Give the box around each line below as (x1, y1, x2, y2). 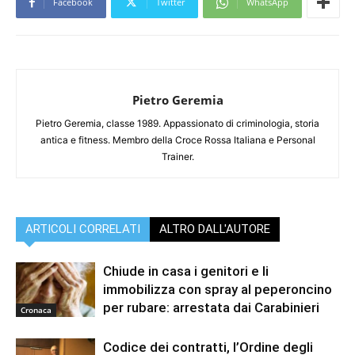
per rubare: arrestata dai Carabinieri (103, 300, 319, 316)
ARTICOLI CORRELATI (25, 222, 140, 237)
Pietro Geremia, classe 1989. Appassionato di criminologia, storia (36, 117, 319, 130)
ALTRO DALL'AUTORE (159, 222, 270, 237)
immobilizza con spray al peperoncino (103, 281, 332, 298)
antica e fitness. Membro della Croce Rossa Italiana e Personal (40, 134, 315, 147)
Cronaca (21, 303, 52, 315)
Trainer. (161, 151, 194, 163)
